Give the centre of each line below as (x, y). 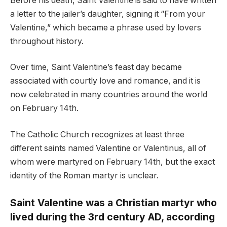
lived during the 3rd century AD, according (112, 217)
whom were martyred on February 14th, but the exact (112, 162)
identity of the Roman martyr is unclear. (84, 175)
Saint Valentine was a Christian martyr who (113, 202)
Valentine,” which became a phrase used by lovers (106, 27)
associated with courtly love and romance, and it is (105, 81)
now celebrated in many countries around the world (109, 95)
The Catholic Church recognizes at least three (97, 134)
